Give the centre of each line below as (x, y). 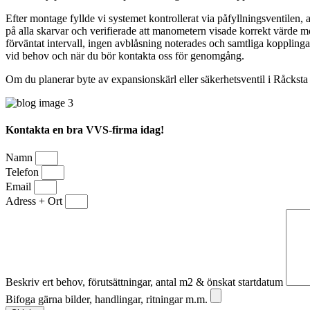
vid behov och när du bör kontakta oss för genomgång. (125, 55)
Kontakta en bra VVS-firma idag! (85, 130)
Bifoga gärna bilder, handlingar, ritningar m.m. (108, 300)
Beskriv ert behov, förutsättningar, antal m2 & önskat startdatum (146, 282)
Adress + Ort (35, 201)
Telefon (24, 172)
